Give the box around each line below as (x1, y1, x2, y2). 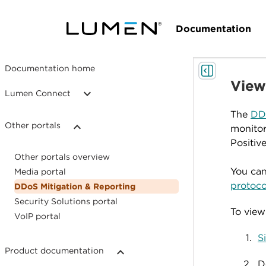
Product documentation (5, 245, 104, 256)
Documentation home (5, 63, 95, 74)
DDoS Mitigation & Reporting (14, 181, 135, 192)
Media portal (14, 166, 66, 177)
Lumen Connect (5, 88, 71, 99)
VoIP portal (14, 211, 61, 221)
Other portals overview (14, 151, 110, 162)
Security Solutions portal (14, 196, 118, 207)
